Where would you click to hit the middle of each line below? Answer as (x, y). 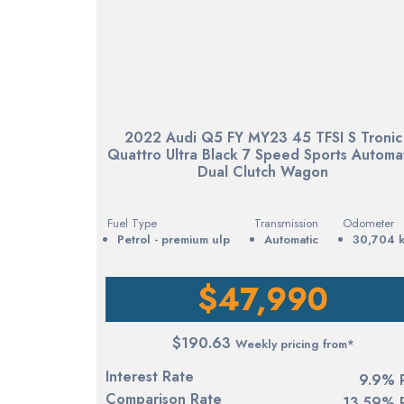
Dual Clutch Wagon (263, 172)
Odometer (368, 223)
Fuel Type (132, 223)
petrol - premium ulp (177, 239)
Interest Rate (150, 376)
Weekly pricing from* (294, 344)
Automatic (291, 239)
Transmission (286, 223)
